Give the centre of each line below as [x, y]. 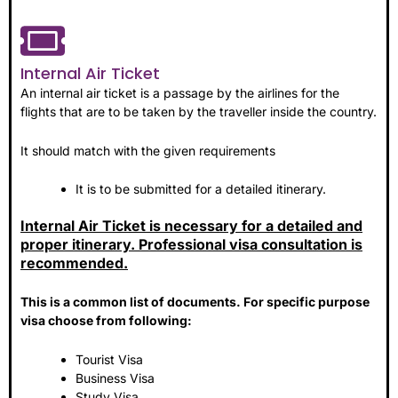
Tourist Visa [109, 359]
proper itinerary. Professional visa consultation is [191, 244]
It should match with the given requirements [148, 150]
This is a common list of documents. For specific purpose [195, 302]
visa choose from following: [106, 321]
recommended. [74, 263]
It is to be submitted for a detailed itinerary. [201, 188]
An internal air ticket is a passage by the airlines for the [180, 93]
